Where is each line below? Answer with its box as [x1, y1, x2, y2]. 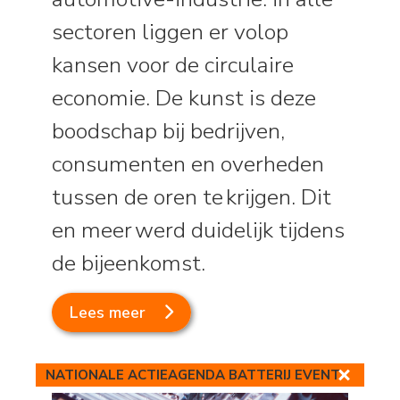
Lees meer [70, 301, 146, 323]
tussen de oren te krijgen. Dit [52, 181, 332, 212]
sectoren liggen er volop [52, 16, 289, 47]
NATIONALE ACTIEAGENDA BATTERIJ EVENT [45, 366, 340, 385]
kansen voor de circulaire [52, 49, 295, 80]
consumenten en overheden [52, 148, 325, 179]
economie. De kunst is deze [52, 82, 317, 113]
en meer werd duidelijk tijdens [52, 214, 346, 246]
